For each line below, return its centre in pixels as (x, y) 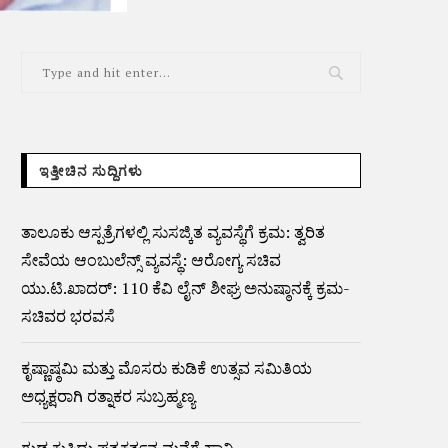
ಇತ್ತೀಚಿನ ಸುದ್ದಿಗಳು (91, 171)
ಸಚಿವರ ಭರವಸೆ (68, 316)
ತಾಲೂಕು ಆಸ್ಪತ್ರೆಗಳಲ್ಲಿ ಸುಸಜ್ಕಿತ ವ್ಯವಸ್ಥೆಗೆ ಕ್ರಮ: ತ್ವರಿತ (173, 232)
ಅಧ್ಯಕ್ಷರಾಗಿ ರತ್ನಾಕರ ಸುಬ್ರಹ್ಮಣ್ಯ (108, 396)
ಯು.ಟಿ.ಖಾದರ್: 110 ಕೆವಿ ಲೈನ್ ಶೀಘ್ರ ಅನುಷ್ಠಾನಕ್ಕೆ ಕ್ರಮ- (185, 288)
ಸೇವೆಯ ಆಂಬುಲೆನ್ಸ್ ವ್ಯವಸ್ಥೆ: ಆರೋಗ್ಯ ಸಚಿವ (151, 260)
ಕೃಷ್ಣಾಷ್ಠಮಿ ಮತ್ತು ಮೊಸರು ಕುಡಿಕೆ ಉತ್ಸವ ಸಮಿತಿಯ (166, 368)
